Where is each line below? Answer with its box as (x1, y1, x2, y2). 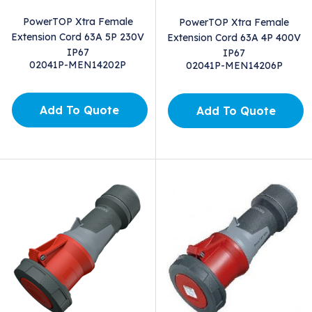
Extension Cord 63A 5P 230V (11, 31, 144, 44)
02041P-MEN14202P (29, 58, 126, 72)
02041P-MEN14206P (185, 59, 283, 72)
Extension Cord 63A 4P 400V (167, 31, 301, 45)
